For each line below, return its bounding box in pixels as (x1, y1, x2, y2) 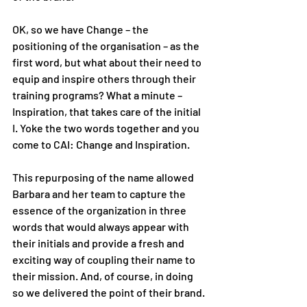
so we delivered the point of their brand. (12, 285, 207, 299)
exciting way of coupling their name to (12, 252, 197, 266)
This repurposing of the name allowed (12, 170, 196, 184)
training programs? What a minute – (12, 88, 184, 101)
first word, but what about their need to (12, 55, 204, 69)
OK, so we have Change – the (12, 22, 151, 36)
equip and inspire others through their (12, 71, 198, 85)
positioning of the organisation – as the (12, 38, 201, 52)
